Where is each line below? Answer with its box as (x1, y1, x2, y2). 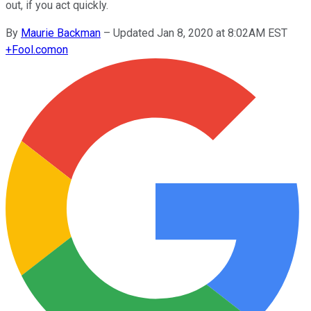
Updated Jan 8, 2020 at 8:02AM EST (113, 26, 287, 40)
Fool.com (12, 42, 56, 56)
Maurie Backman (21, 26, 101, 40)
